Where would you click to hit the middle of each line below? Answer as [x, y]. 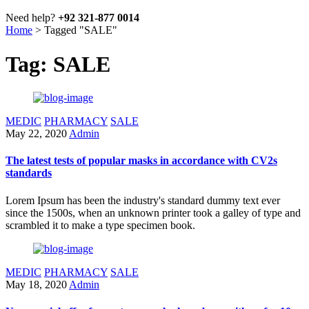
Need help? [32, 18]
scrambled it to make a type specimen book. [100, 225]
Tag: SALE [58, 64]
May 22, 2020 [36, 134]
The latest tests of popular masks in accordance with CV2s [141, 161]
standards [29, 173]
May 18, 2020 [36, 284]
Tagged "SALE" [81, 30]
